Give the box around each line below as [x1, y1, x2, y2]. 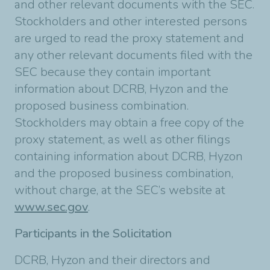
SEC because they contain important [14, 64, 211, 80]
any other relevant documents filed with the [14, 47, 253, 63]
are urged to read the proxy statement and [14, 30, 244, 46]
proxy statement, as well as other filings [14, 131, 230, 148]
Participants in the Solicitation [14, 225, 172, 242]
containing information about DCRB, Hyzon [14, 148, 243, 165]
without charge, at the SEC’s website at [14, 182, 225, 198]
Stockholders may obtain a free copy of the [14, 115, 244, 131]
